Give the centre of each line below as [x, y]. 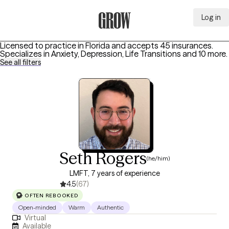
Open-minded [37, 207]
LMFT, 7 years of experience [114, 173]
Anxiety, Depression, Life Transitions [116, 54]
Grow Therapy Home [136, 34]
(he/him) [158, 158]
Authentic [110, 207]
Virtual [35, 218]
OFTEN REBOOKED [52, 195]
